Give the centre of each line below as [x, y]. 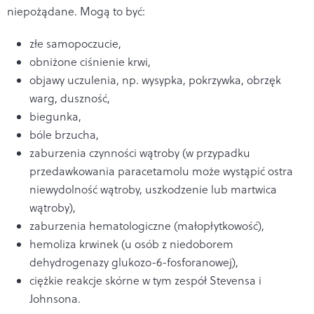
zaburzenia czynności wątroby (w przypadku [140, 152]
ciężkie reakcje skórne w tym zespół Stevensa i [145, 280]
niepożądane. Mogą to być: [76, 11]
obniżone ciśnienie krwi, [90, 61]
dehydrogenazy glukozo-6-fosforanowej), [134, 262]
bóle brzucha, [64, 134]
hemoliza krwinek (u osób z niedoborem [131, 244]
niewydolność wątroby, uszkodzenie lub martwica [153, 189]
